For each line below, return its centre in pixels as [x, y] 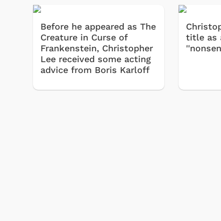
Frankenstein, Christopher [97, 48]
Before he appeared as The [98, 26]
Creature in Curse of [84, 37]
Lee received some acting [96, 59]
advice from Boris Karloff [95, 70]
